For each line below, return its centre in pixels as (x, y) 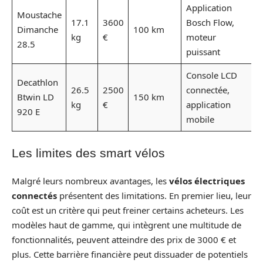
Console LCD (211, 75)
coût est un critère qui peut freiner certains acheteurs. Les (128, 210)
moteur (201, 37)
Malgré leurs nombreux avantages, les (90, 181)
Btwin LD (35, 97)
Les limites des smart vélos (88, 153)
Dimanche (37, 29)
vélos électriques (207, 181)
